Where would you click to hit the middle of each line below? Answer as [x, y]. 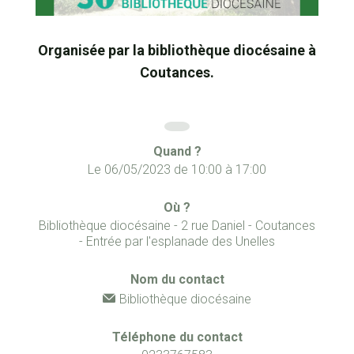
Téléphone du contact [177, 337]
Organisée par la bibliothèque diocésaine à [177, 51]
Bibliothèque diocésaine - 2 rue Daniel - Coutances [177, 226]
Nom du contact [177, 280]
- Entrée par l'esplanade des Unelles [177, 242]
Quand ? [177, 152]
